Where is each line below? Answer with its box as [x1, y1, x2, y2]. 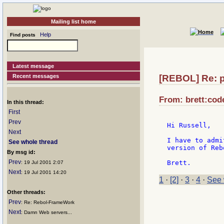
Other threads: [7, 189, 45, 195]
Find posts [7, 32, 35, 37]
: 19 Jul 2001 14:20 [21, 169, 66, 175]
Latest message [12, 63, 54, 69]
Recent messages [12, 73, 59, 79]
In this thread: [7, 99, 44, 105]
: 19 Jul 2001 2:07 [21, 159, 63, 165]
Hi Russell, [167, 121, 211, 129]
